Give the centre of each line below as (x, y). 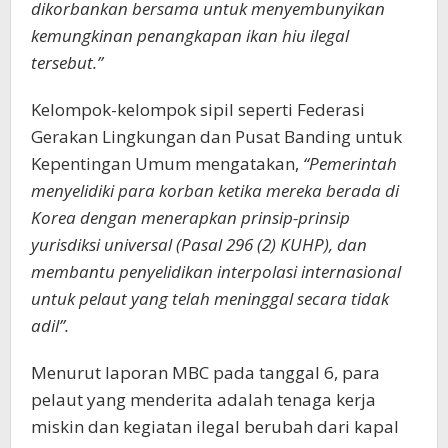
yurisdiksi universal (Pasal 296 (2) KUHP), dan (199, 245)
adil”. (50, 326)
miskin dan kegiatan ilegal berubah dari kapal (215, 427)
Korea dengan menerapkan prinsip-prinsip (190, 218)
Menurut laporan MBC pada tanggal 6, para (205, 373)
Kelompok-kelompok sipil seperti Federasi (198, 110)
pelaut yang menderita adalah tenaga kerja (203, 400)
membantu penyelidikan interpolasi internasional (216, 272)
